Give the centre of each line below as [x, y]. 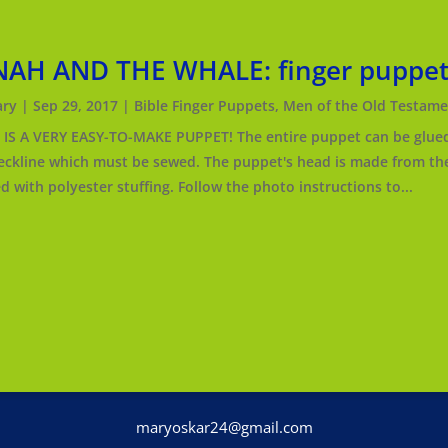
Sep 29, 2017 [75, 106]
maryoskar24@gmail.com [224, 426]
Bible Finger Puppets [204, 106]
